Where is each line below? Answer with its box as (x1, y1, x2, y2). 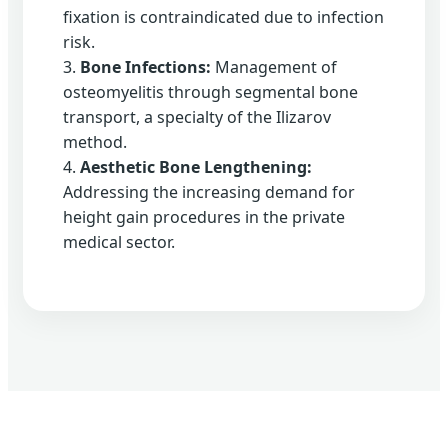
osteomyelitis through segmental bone (63, 81, 358, 104)
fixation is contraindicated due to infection (63, 6, 384, 29)
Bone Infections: (80, 56, 211, 79)
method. (63, 131, 127, 154)
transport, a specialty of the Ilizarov (63, 106, 331, 129)
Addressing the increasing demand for (63, 181, 355, 204)
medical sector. (63, 231, 175, 254)
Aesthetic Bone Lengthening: (80, 156, 312, 179)
